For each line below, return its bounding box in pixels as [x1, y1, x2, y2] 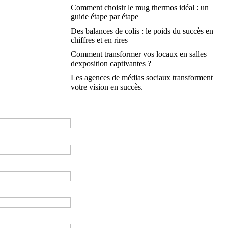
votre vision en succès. [70, 82, 143, 91]
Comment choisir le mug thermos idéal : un [70, 3, 209, 12]
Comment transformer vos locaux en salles [70, 50, 207, 59]
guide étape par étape [70, 12, 138, 21]
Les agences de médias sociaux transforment [70, 73, 213, 82]
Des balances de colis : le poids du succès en [70, 26, 213, 35]
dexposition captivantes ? [70, 59, 151, 68]
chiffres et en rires [70, 36, 128, 44]
